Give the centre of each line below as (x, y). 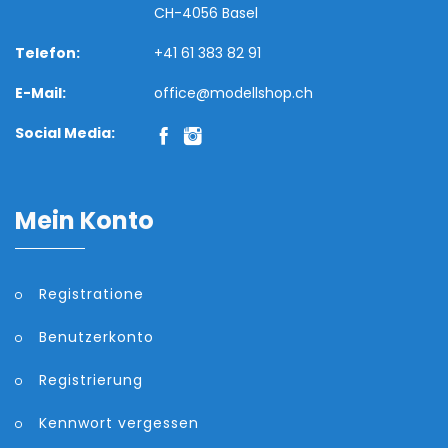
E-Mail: (40, 93)
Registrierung (91, 380)
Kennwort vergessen (119, 423)
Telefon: (47, 53)
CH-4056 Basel (206, 13)
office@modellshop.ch (234, 93)
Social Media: (65, 133)
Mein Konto (84, 221)
